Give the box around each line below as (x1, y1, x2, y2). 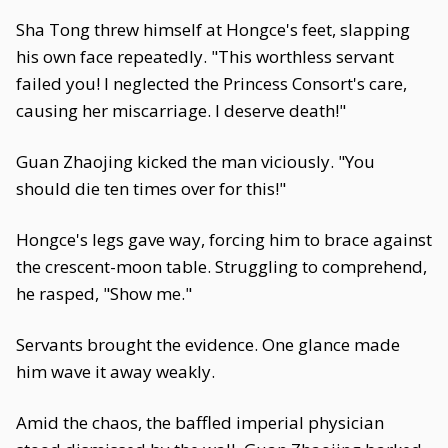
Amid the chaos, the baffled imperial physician (16, 411, 384, 434)
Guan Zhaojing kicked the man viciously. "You (16, 150, 375, 173)
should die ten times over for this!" (16, 177, 286, 200)
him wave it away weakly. (16, 360, 215, 383)
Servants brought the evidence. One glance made (16, 333, 400, 356)
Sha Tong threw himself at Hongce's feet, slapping (16, 18, 410, 41)
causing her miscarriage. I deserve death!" (16, 99, 346, 122)
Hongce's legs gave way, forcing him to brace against (16, 228, 432, 251)
